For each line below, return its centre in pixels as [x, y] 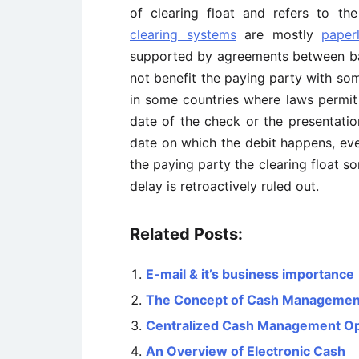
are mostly [279, 34]
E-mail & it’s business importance [250, 274]
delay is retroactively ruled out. [224, 186]
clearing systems [183, 34]
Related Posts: [186, 234]
